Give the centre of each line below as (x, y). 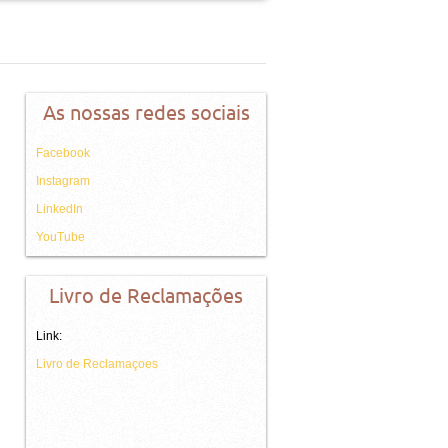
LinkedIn (59, 209)
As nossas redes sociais (146, 112)
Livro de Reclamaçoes (97, 364)
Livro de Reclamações (146, 295)
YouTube (60, 237)
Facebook (63, 153)
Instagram (63, 181)
